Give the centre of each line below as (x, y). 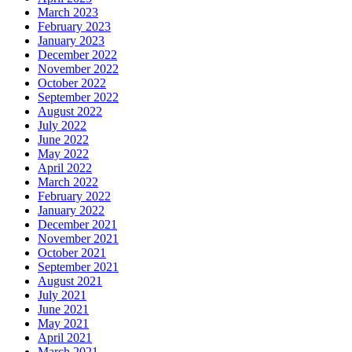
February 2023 (74, 26)
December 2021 (77, 224)
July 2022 (62, 125)
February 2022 (74, 196)
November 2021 (78, 238)
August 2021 (70, 280)
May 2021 (63, 323)
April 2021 (65, 337)
